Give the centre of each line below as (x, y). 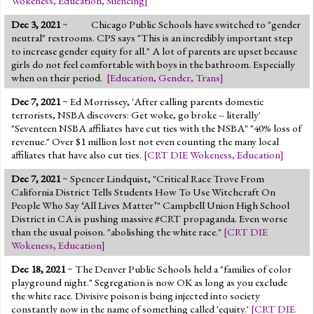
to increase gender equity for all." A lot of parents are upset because (154, 51)
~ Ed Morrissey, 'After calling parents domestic (162, 101)
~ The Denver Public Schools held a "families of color (178, 269)
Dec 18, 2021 (38, 269)
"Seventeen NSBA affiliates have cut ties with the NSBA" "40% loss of (156, 128)
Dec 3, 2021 (36, 24)
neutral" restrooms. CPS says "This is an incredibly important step (152, 37)
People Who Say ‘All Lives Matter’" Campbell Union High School (150, 205)
